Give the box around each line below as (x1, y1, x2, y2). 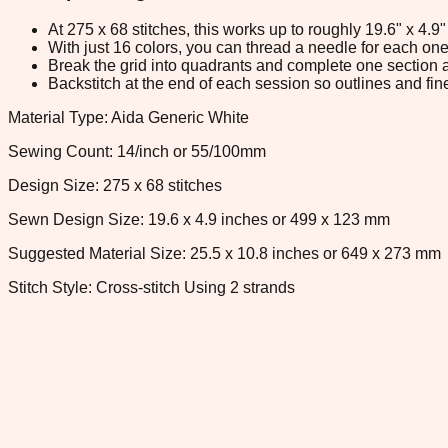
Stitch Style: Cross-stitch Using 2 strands (8, 278, 295, 296)
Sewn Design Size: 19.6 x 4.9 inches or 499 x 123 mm (8, 210, 390, 228)
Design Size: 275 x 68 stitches (8, 176, 222, 194)
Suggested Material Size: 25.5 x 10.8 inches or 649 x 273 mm (8, 244, 441, 262)
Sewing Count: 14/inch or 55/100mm (8, 142, 266, 160)
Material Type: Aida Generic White (8, 108, 249, 126)
